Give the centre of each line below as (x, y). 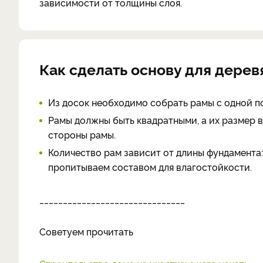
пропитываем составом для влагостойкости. (151, 166)
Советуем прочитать (86, 231)
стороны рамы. (82, 134)
